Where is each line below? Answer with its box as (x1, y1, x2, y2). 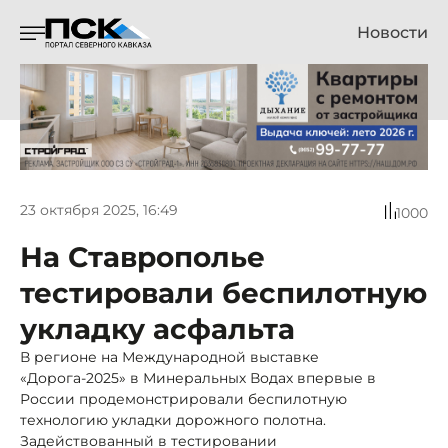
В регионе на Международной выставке (20, 347, 319, 366)
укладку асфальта (20, 311, 295, 346)
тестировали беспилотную (20, 275, 427, 310)
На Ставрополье (20, 239, 265, 274)
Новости (357, 23, 428, 42)
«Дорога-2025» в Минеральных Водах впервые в (20, 368, 376, 387)
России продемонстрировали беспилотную (20, 389, 347, 408)
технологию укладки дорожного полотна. (20, 410, 326, 429)
